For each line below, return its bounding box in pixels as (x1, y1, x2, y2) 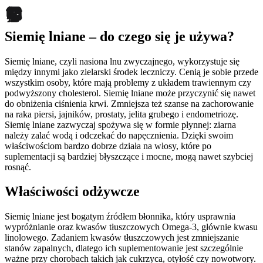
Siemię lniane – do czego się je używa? (5, 28, 234, 44)
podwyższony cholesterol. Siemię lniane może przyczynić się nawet (5, 87, 255, 98)
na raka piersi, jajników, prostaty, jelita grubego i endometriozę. (5, 109, 238, 119)
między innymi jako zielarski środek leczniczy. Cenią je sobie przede (5, 66, 258, 77)
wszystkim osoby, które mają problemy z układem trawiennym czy (5, 77, 251, 87)
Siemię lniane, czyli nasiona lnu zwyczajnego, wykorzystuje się (5, 56, 240, 66)
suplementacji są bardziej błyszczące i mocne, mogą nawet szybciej (5, 151, 253, 161)
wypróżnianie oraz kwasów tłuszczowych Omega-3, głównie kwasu (5, 222, 258, 232)
